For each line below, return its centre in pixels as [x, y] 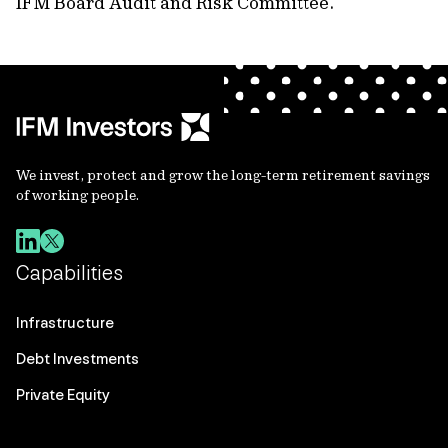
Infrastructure [65, 322]
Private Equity [63, 394]
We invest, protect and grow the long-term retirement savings [223, 175]
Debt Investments [77, 358]
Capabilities [69, 273]
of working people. [77, 195]
